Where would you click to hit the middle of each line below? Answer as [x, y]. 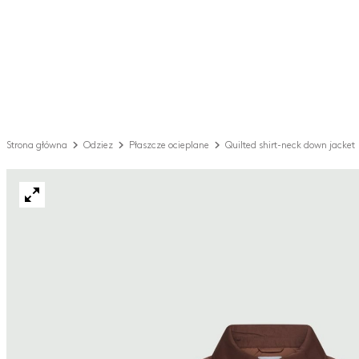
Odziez [98, 145]
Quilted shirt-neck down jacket [290, 145]
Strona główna [37, 145]
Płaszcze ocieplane [169, 145]
